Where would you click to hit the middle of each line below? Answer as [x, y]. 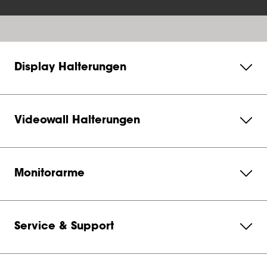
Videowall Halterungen [77, 121]
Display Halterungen [70, 68]
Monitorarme [49, 174]
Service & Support [64, 227]
